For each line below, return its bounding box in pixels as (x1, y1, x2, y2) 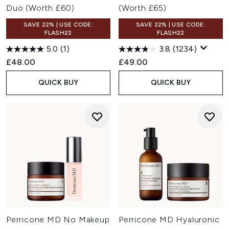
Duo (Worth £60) (6, 3, 75, 13)
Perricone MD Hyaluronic (119, 215, 220, 224)
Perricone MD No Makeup (6, 215, 110, 224)
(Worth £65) (119, 3, 167, 13)
